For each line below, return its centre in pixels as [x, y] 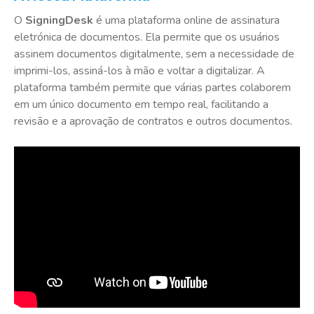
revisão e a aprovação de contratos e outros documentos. [153, 121]
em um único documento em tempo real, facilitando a [141, 104]
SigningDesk [59, 20]
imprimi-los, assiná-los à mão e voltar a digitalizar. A [139, 71]
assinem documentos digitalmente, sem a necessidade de [154, 54]
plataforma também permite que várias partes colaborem [152, 88]
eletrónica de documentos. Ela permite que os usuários [147, 37]
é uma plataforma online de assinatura [186, 20]
